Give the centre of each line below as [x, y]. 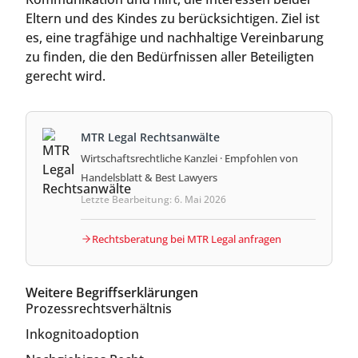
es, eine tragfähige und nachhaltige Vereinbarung [175, 37]
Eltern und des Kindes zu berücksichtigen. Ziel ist [173, 18]
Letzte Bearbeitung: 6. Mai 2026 [153, 199]
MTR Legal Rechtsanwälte [150, 137]
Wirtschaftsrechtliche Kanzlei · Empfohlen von [189, 158]
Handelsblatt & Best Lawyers [149, 177]
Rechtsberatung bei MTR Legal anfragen [187, 239]
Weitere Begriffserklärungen [112, 292]
